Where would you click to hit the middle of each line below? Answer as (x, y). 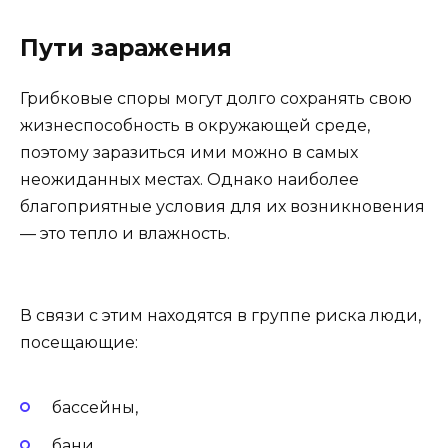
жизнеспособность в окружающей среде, (195, 126)
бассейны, (95, 408)
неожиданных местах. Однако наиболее (189, 180)
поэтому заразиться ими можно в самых (189, 153)
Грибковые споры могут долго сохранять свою (216, 99)
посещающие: (79, 342)
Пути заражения (126, 48)
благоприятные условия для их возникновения (222, 207)
